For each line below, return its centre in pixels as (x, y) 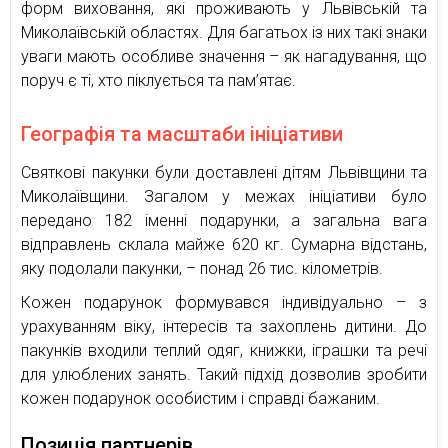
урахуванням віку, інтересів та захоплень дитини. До (224, 326)
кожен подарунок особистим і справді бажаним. (200, 398)
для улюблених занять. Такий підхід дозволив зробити (224, 374)
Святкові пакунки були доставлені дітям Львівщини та (224, 172)
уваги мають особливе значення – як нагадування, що (224, 56)
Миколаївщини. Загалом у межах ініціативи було (224, 196)
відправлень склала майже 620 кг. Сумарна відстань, (224, 244)
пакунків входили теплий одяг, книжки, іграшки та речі (224, 350)
